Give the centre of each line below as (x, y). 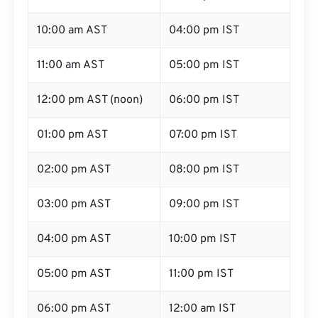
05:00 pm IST (204, 65)
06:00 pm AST (74, 309)
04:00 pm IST (204, 31)
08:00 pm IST (204, 170)
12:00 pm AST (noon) (90, 100)
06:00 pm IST (204, 100)
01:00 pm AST (72, 135)
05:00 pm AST (74, 274)
